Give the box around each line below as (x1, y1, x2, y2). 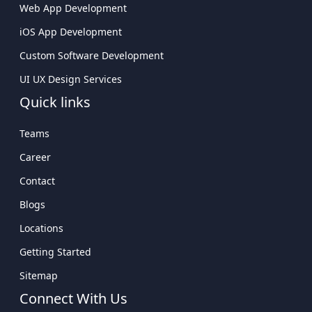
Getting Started (19, 245, 91, 258)
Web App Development (19, 1, 127, 15)
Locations (19, 221, 63, 235)
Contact (19, 174, 55, 187)
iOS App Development (19, 25, 122, 38)
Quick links (19, 93, 91, 111)
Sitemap (19, 269, 58, 282)
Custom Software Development (19, 49, 164, 62)
